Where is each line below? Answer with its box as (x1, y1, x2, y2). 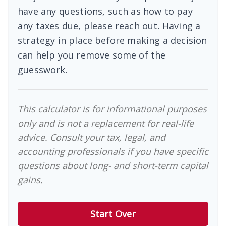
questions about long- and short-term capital (18, 159, 208, 172)
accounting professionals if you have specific (18, 145, 208, 157)
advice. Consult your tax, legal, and (18, 131, 165, 143)
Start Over (90, 208, 136, 220)
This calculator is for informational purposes (18, 103, 207, 115)
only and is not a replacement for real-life (18, 117, 194, 129)
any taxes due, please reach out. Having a (18, 20, 201, 32)
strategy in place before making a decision (18, 34, 207, 46)
